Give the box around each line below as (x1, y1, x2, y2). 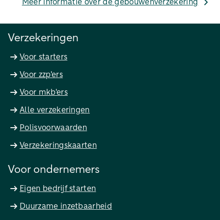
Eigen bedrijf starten (20, 184, 96, 192)
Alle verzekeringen (20, 106, 90, 114)
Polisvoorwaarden (20, 123, 87, 132)
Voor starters (20, 53, 68, 61)
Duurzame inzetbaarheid (20, 202, 112, 210)
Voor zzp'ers (20, 70, 63, 79)
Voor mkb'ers (20, 88, 68, 96)
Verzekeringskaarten (20, 141, 97, 149)
